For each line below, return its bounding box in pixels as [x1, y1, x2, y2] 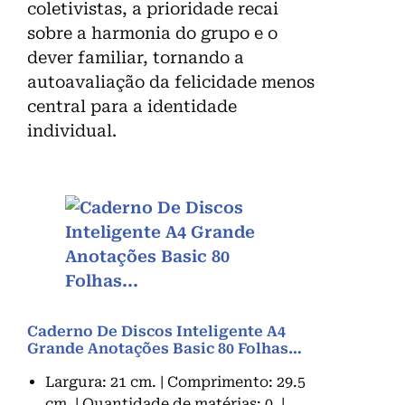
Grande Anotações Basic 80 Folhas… [27, 340, 302, 358]
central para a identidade [27, 97, 237, 117]
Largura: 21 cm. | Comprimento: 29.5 [45, 373, 306, 391]
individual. [27, 121, 117, 141]
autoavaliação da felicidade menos [27, 72, 315, 92]
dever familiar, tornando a [27, 48, 244, 68]
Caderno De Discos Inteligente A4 [27, 323, 286, 341]
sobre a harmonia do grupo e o [27, 24, 278, 43]
